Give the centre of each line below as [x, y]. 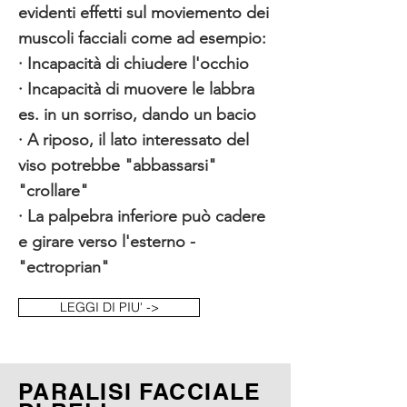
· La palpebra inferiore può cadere [142, 216]
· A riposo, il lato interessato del [134, 140]
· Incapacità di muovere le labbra [136, 89]
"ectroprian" [64, 267]
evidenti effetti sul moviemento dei [144, 13]
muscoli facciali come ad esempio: [142, 38]
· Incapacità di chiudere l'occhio [134, 64]
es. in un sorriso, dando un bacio [137, 114]
